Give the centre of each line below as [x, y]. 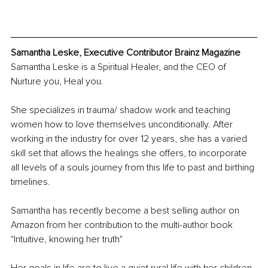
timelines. [31, 182]
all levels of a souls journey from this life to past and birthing [134, 168]
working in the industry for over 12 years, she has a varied [130, 139]
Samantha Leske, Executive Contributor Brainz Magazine [126, 53]
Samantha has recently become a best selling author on [126, 211]
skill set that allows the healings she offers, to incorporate [130, 153]
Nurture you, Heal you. [58, 82]
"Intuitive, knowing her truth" [68, 240]
